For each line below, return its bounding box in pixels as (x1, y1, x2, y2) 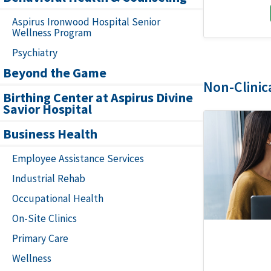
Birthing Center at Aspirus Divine (3, 89, 193, 106)
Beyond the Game (3, 64, 106, 81)
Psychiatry (12, 46, 57, 59)
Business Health (3, 125, 97, 142)
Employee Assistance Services (12, 152, 144, 165)
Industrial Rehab (12, 172, 85, 185)
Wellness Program (12, 26, 91, 39)
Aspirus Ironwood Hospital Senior (12, 15, 160, 28)
